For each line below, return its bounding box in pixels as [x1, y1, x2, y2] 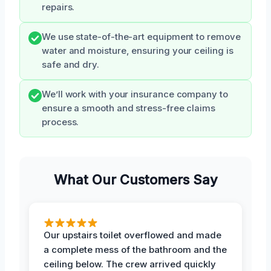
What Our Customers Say [53, 171, 218, 188]
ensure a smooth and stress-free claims [42, 102, 215, 114]
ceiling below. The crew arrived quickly [44, 258, 216, 270]
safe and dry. [42, 59, 99, 70]
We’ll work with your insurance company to [42, 88, 228, 100]
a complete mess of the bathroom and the [44, 243, 227, 255]
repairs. [42, 1, 75, 13]
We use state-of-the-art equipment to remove [42, 31, 241, 42]
